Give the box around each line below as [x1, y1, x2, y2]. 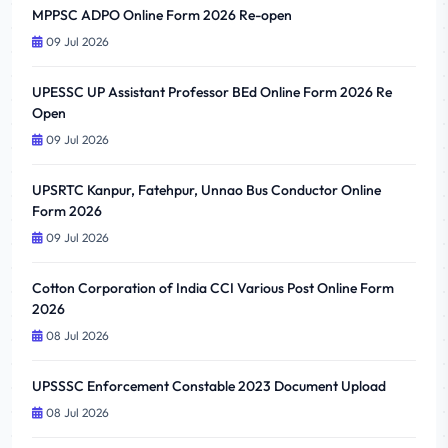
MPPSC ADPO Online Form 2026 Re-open [32, 6, 292, 24]
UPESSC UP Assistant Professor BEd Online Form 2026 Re [32, 83, 392, 101]
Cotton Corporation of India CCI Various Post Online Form [32, 279, 394, 297]
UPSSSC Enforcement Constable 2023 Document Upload [32, 377, 386, 395]
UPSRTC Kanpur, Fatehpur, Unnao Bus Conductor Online [32, 181, 381, 199]
